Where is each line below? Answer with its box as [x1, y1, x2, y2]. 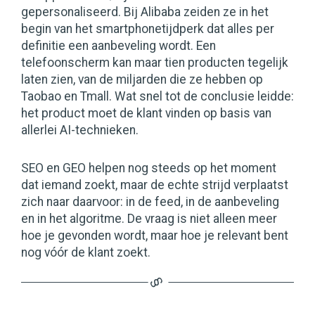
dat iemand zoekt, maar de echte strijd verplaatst [21, 178, 288, 193]
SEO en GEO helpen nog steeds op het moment [21, 161, 276, 176]
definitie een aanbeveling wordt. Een [21, 39, 216, 53]
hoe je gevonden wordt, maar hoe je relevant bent [21, 229, 288, 243]
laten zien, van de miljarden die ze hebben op [21, 72, 263, 87]
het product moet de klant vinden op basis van [21, 106, 271, 121]
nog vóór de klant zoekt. [21, 245, 150, 260]
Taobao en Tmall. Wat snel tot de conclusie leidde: [21, 89, 294, 104]
